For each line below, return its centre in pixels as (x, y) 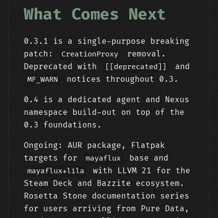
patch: (41, 54)
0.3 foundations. (63, 125)
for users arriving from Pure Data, (107, 209)
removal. (144, 54)
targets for (53, 158)
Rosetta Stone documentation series (107, 196)
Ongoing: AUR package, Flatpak (94, 145)
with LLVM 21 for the (139, 171)
